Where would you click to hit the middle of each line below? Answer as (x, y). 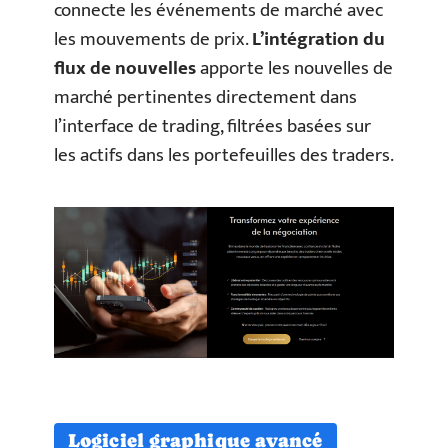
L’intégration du (318, 39)
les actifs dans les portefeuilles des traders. (224, 155)
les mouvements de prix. (153, 39)
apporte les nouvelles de (294, 68)
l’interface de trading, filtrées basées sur (212, 126)
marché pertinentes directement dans (205, 97)
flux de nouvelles (125, 68)
